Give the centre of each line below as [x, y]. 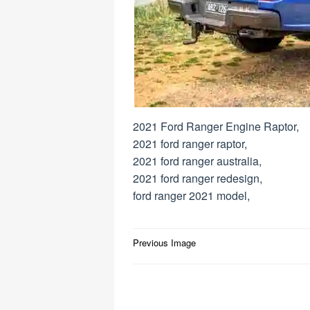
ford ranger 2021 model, [191, 195]
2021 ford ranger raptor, [190, 144]
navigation [173, 262]
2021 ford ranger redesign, [198, 178]
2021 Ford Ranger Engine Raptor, [216, 126]
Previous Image [164, 243]
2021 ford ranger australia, [197, 161]
